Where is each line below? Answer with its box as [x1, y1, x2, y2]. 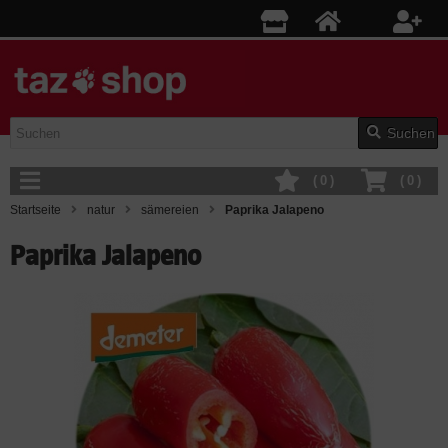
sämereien [141, 203, 199, 218]
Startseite [10, 203, 61, 218]
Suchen [387, 125, 435, 142]
